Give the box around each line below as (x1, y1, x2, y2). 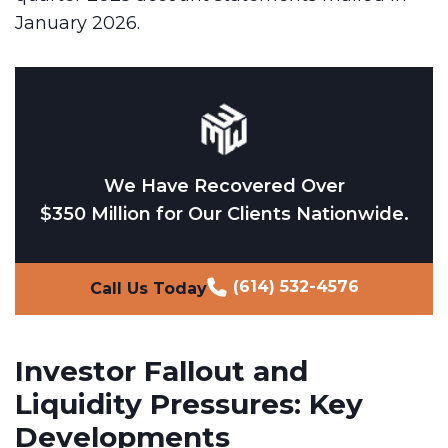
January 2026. (15, 12, 140, 34)
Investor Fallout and (15, 353, 308, 388)
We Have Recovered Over (103, 174, 345, 197)
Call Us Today (89, 278, 207, 298)
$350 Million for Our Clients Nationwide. (39, 202, 409, 225)
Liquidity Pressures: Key (15, 386, 363, 421)
